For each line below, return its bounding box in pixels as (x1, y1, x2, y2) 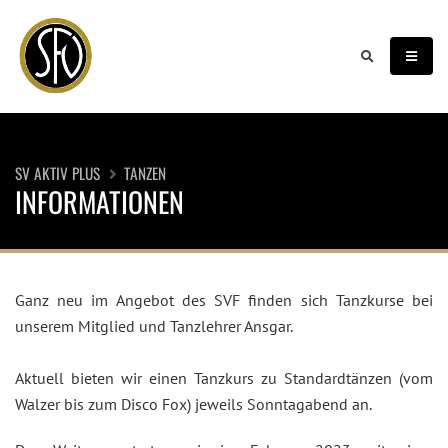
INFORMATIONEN (15, 181, 184, 222)
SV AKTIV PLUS (15, 162, 100, 184)
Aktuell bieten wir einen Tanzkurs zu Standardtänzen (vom (15, 368, 433, 388)
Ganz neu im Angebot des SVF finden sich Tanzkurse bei (15, 290, 433, 310)
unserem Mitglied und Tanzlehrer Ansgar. (15, 316, 293, 336)
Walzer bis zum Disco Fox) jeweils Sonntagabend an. (15, 394, 372, 414)
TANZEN (124, 162, 166, 184)
